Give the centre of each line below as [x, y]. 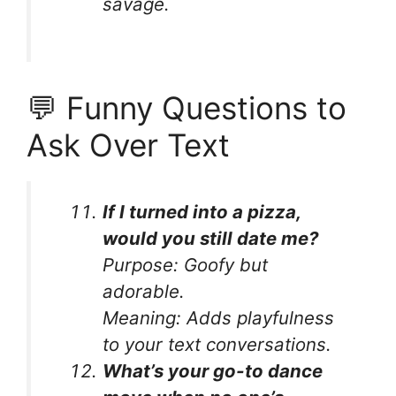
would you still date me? [211, 238]
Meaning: [142, 317]
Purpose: [141, 264]
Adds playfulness [258, 317]
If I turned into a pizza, [202, 211]
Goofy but [224, 264]
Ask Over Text [128, 145]
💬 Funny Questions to [187, 107]
